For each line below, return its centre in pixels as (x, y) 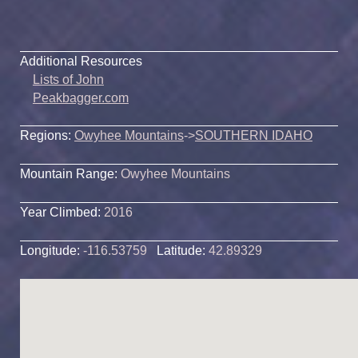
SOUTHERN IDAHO (254, 136)
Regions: (47, 136)
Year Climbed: (60, 213)
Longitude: (52, 251)
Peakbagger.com (80, 97)
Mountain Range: (70, 174)
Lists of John (68, 79)
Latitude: (183, 251)
